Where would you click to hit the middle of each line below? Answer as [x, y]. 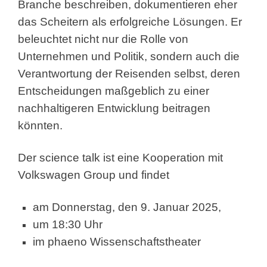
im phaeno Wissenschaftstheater [117, 242]
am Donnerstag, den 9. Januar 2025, [127, 207]
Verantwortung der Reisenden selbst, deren [129, 74]
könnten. [40, 126]
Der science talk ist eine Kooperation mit [120, 158]
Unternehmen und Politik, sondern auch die [129, 57]
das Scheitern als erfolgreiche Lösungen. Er [130, 22]
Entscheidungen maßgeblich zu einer [114, 91]
